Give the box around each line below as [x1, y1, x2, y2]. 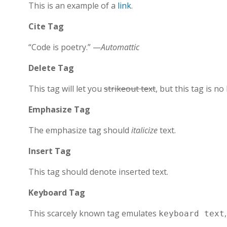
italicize [131, 125, 158, 136]
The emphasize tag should [28, 125, 131, 136]
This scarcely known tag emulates [28, 208, 159, 219]
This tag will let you [28, 83, 104, 94]
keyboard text [159, 209, 224, 218]
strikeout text [104, 83, 156, 94]
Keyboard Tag [28, 187, 85, 198]
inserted [119, 166, 150, 177]
